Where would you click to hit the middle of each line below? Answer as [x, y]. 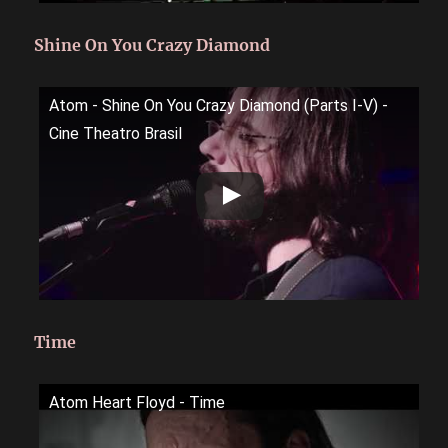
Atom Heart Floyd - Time [137, 402]
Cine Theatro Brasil [116, 133]
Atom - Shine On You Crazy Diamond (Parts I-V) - [219, 105]
